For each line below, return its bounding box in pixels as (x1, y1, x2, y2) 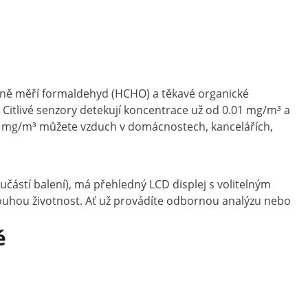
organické (198, 86, 249, 101)
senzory (36, 102, 80, 118)
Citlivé (3, 102, 36, 118)
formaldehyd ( (42, 86, 115, 101)
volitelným (217, 177, 271, 192)
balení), (34, 177, 74, 192)
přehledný (93, 177, 149, 192)
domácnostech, (128, 119, 211, 134)
